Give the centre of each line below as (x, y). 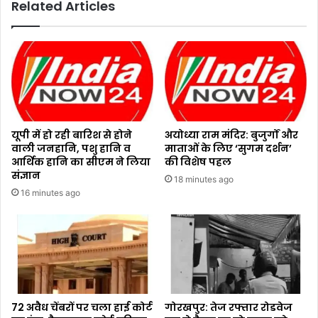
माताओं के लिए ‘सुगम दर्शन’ (228, 148)
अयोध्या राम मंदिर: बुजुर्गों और (231, 135)
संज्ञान (26, 175)
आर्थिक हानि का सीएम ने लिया (81, 161)
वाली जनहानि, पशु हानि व (71, 148)
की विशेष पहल (198, 161)
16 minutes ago (50, 192)
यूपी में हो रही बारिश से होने (72, 135)
